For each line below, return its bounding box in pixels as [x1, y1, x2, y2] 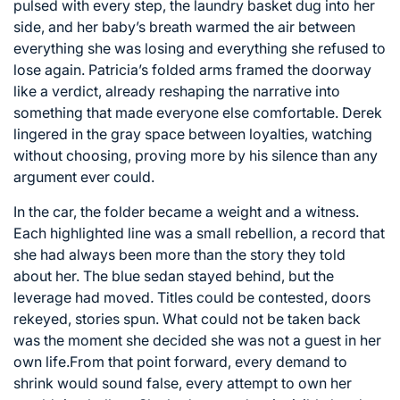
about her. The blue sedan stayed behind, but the [13, 266, 334, 285]
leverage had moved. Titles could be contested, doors [13, 287, 371, 306]
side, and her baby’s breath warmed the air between [13, 17, 355, 36]
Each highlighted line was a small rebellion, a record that [13, 223, 385, 242]
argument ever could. [13, 167, 154, 186]
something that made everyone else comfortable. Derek [13, 103, 382, 121]
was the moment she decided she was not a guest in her [13, 330, 381, 349]
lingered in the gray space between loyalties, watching [13, 124, 372, 143]
